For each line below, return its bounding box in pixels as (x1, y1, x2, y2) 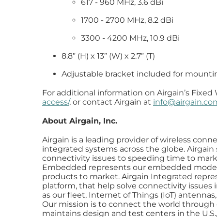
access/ (42, 97, 69, 107)
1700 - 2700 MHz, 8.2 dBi (81, 15, 173, 25)
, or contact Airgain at (69, 97, 153, 107)
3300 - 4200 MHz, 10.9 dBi (81, 33, 180, 43)
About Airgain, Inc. (42, 116, 117, 125)
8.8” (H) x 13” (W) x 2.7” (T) (62, 51, 155, 61)
